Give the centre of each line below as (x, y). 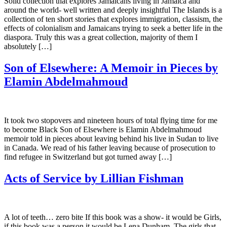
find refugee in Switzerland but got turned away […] (88, 157)
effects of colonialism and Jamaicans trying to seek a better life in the (113, 28)
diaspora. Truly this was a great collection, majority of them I (101, 37)
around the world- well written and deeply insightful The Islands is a (113, 10)
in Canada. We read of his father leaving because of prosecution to (110, 148)
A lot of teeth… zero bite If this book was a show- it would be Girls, (113, 217)
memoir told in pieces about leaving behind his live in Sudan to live (111, 139)
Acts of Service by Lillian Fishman (94, 179)
